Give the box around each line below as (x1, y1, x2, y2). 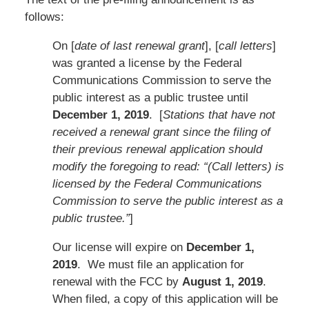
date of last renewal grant (74, 39, 205, 52)
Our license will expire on (52, 240, 186, 254)
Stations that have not (162, 108, 275, 121)
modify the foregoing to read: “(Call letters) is (52, 159, 284, 173)
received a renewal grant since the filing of (52, 125, 270, 139)
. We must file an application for (77, 257, 244, 271)
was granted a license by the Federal (52, 56, 242, 70)
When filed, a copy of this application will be (52, 292, 278, 306)
